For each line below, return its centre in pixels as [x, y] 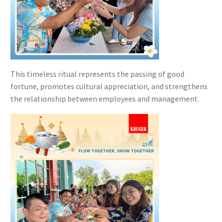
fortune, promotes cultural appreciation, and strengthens [109, 86]
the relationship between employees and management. [105, 99]
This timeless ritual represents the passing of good [97, 74]
